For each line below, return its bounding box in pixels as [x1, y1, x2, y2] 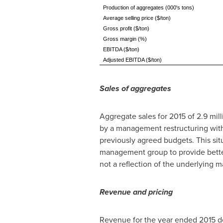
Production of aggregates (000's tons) [103, 4, 194, 10]
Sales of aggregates [99, 83, 171, 94]
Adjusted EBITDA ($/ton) [103, 57, 162, 63]
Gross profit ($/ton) [103, 25, 149, 31]
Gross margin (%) [103, 36, 147, 42]
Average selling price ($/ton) [103, 15, 171, 21]
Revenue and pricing [99, 186, 173, 198]
